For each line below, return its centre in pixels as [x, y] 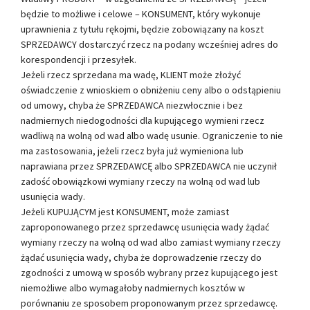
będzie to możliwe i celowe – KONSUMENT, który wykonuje [141, 13]
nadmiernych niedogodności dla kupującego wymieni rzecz [143, 120]
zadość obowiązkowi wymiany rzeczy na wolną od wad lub [140, 181]
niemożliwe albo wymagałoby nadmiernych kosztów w [133, 288]
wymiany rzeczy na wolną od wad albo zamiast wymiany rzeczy [151, 242]
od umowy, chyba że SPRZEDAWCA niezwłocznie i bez [132, 105]
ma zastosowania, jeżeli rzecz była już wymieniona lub [132, 151]
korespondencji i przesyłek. [79, 59]
